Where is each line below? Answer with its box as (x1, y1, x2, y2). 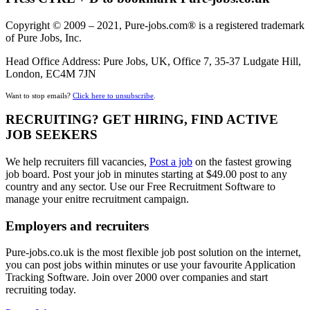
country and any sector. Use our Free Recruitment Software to (6, 181, 275, 192)
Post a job (149, 156, 192, 167)
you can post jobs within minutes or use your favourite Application (6, 259, 295, 271)
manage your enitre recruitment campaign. (6, 193, 189, 205)
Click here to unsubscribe (73, 91, 154, 100)
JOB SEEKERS (6, 127, 98, 143)
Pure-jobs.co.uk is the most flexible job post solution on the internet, (6, 246, 301, 259)
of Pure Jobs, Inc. (6, 31, 82, 44)
